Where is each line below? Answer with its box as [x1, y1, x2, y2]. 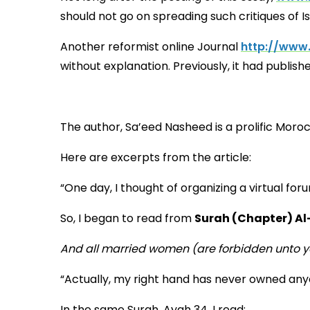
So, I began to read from [60, 210, 194, 227]
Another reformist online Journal [60, 39, 241, 55]
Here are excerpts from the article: [60, 149, 251, 166]
